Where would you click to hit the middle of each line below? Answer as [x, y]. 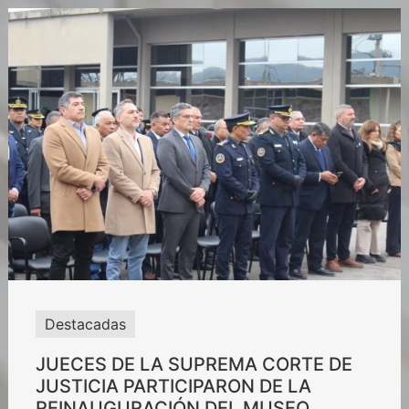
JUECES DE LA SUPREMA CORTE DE [194, 364]
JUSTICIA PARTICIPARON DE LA [173, 386]
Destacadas [85, 324]
